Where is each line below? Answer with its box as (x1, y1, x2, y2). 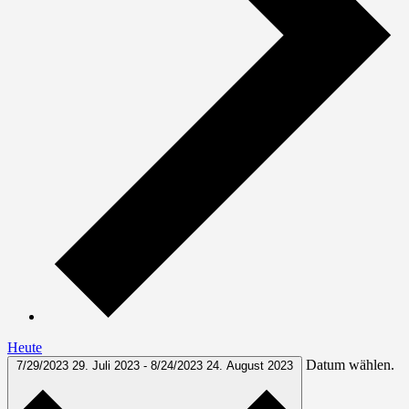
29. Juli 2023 (72, 358, 143, 372)
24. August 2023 (206, 358, 293, 372)
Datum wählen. (306, 356, 394, 372)
